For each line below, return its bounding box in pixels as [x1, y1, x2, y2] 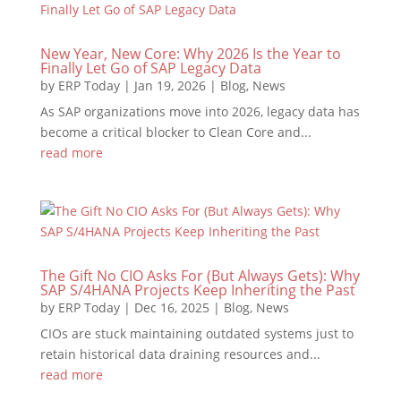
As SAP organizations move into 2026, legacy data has [39, 103, 360, 120]
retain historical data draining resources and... [39, 346, 320, 363]
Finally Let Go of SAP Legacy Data [39, 58, 261, 78]
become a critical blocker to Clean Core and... [39, 124, 311, 141]
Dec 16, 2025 [133, 299, 209, 316]
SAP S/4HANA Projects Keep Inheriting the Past [39, 280, 355, 300]
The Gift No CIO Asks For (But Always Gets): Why [39, 266, 360, 286]
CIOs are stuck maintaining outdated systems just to [39, 325, 354, 342]
